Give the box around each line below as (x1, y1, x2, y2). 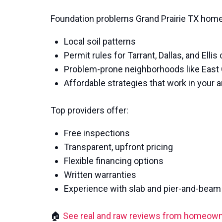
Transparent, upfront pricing (64, 142, 173, 152)
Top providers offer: (51, 105, 128, 115)
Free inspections (64, 128, 130, 138)
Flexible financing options (64, 156, 164, 166)
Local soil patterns (64, 36, 136, 47)
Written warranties (64, 169, 136, 180)
